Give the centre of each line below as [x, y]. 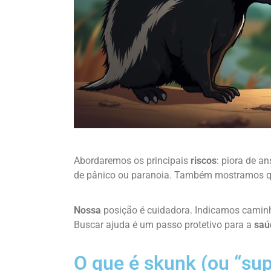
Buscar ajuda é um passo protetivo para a [164, 225]
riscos [204, 160]
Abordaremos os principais [132, 160]
